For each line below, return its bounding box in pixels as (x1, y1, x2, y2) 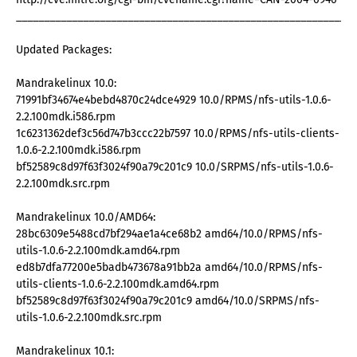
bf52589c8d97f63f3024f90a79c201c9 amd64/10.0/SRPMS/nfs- (16, 294, 320, 308)
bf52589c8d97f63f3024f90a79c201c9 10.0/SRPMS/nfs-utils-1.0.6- (16, 160, 334, 175)
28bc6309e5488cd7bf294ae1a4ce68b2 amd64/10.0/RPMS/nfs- (16, 227, 323, 241)
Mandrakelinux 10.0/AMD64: (16, 210, 155, 225)
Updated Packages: (16, 43, 112, 57)
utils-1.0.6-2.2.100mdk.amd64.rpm (16, 244, 180, 258)
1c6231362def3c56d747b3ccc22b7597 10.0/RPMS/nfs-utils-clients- (16, 127, 339, 141)
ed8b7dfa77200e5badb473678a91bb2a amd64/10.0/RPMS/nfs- (16, 261, 323, 275)
